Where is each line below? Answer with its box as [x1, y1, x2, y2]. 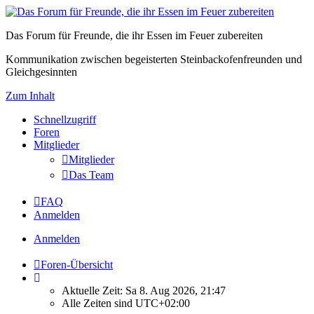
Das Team [69, 169, 114, 181]
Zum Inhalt [6, 90, 55, 102]
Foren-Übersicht [41, 259, 113, 271]
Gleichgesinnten [6, 66, 77, 78]
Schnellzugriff [34, 114, 96, 125]
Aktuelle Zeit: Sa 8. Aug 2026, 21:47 [62, 285, 226, 296]
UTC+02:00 [135, 297, 190, 309]
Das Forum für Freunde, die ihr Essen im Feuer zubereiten [6, 29, 263, 41]
